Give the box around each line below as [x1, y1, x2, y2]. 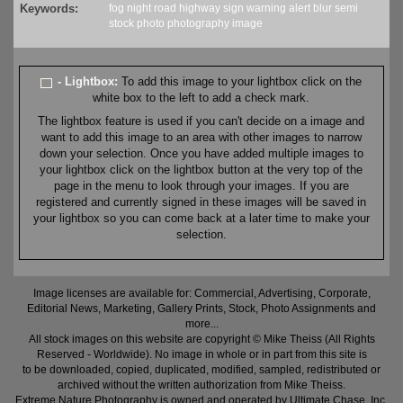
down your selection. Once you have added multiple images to [39, 147, 363, 161]
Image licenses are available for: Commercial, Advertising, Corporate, [32, 287, 371, 300]
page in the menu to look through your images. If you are [53, 179, 349, 193]
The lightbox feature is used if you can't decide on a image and [38, 114, 365, 129]
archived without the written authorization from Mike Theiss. [58, 379, 345, 392]
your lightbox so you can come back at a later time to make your [32, 211, 370, 226]
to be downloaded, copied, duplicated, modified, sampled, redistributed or [22, 363, 381, 377]
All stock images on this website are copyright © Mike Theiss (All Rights [28, 333, 375, 346]
